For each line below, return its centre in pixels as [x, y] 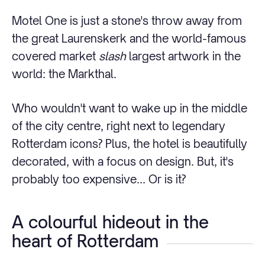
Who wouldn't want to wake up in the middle [130, 108]
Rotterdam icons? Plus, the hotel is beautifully [130, 144]
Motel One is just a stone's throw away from [127, 20]
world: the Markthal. [64, 73]
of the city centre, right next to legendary [119, 126]
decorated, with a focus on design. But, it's [123, 161]
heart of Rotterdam [85, 241]
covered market [55, 56]
